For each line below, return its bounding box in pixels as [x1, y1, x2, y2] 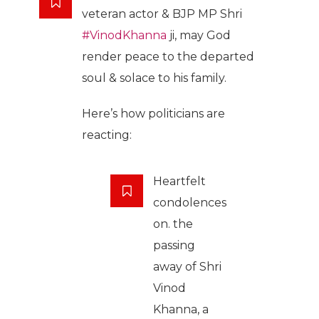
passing [153, 239, 195, 253]
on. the [153, 217, 193, 231]
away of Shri [153, 260, 221, 274]
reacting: [82, 128, 132, 142]
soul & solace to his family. [82, 71, 226, 85]
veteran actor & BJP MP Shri [82, 7, 242, 21]
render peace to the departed [82, 50, 254, 64]
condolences [153, 196, 226, 210]
